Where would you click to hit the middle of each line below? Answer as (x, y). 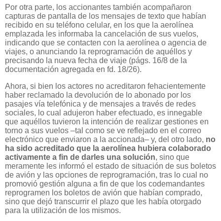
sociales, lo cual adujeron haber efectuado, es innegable (104, 112)
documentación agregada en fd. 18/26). (73, 70)
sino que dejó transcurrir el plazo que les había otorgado (103, 201)
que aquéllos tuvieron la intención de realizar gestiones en (107, 121)
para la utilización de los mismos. (63, 210)
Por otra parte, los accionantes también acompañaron (98, 7)
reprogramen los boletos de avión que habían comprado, (104, 192)
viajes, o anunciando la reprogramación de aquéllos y (98, 52)
